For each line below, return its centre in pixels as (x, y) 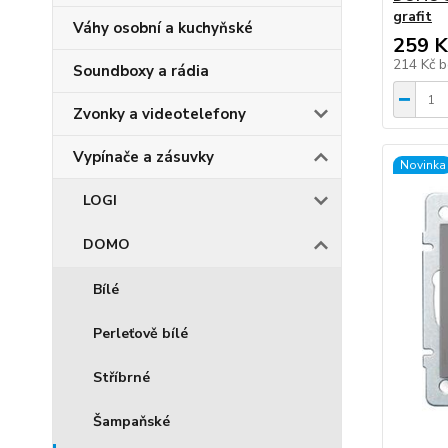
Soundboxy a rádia (141, 71)
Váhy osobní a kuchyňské (163, 28)
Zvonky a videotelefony (159, 114)
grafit (412, 16)
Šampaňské (131, 421)
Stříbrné (121, 377)
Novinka (422, 165)
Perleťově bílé (140, 333)
